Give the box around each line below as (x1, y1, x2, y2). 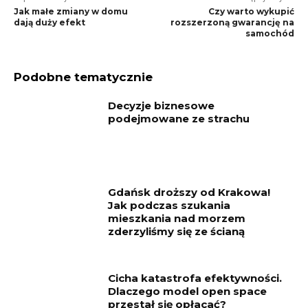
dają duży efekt (14, 17, 85, 28)
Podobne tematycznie (14, 70, 153, 85)
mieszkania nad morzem (108, 211, 246, 225)
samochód (245, 28, 294, 39)
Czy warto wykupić (208, 6, 294, 17)
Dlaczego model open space (108, 285, 267, 298)
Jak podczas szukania (108, 198, 231, 212)
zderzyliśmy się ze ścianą (108, 224, 245, 238)
